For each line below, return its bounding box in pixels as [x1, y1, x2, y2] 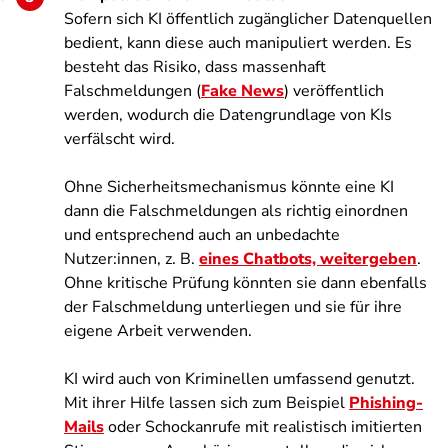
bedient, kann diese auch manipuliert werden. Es [64, 32, 412, 54]
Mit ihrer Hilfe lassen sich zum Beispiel [64, 392, 349, 414]
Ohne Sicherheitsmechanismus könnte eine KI [64, 176, 394, 198]
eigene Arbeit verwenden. [64, 320, 252, 342]
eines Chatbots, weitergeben [199, 248, 417, 270]
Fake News [201, 80, 284, 102]
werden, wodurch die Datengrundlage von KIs [64, 104, 392, 126]
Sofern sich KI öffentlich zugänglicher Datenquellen [64, 8, 432, 30]
